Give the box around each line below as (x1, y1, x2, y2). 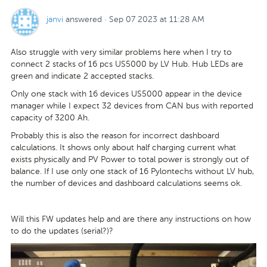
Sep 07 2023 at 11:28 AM (109, 14, 204, 24)
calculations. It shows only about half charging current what (11, 142, 236, 153)
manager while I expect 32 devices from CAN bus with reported (11, 100, 253, 111)
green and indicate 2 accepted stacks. (11, 70, 154, 81)
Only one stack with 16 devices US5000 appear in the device (11, 88, 242, 99)
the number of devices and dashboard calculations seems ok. (11, 178, 242, 188)
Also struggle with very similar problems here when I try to (11, 46, 232, 57)
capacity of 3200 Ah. (11, 112, 89, 123)
